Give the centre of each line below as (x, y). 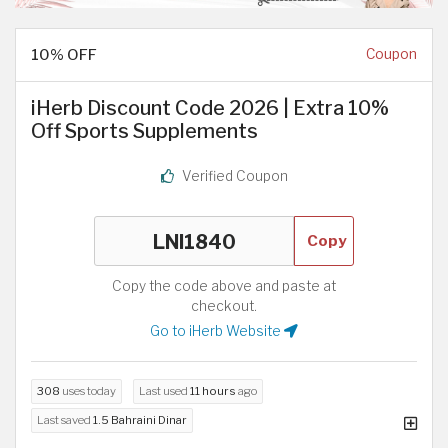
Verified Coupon (233, 175)
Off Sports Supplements (144, 131)
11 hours (213, 390)
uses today (88, 390)
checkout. (224, 305)
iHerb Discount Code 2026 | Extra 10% (210, 108)
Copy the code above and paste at (224, 285)
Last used (164, 390)
